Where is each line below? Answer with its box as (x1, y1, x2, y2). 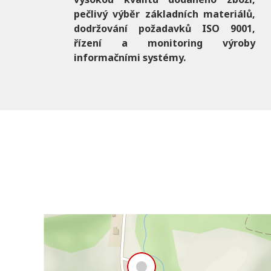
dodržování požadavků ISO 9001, (74, 22, 255, 36)
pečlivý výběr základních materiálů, (74, 7, 255, 21)
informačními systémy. (74, 51, 186, 65)
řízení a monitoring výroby (74, 36, 255, 50)
